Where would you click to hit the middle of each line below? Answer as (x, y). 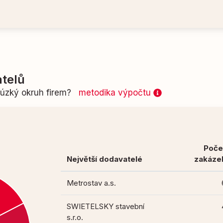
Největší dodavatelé (105, 159)
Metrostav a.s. (92, 183)
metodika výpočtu (116, 93)
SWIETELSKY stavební (106, 207)
